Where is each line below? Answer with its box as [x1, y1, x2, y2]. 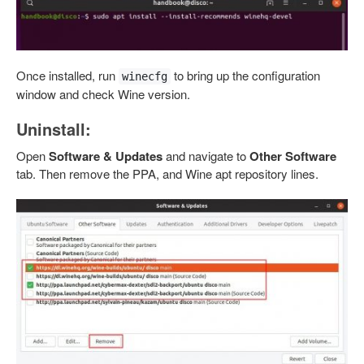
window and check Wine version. [16, 85, 190, 103]
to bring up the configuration [171, 67, 320, 84]
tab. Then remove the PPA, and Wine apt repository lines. [16, 165, 318, 183]
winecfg [122, 70, 167, 84]
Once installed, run [16, 67, 119, 84]
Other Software [249, 147, 336, 166]
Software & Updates [49, 147, 162, 166]
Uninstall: [16, 117, 91, 141]
